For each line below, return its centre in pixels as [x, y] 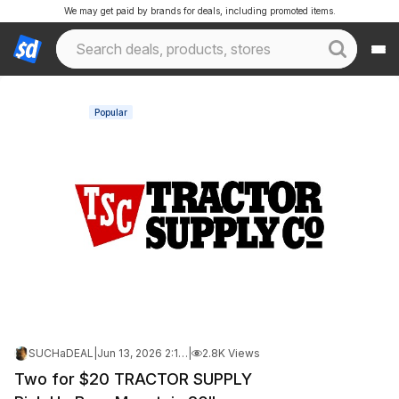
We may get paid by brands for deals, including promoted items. [199, 11]
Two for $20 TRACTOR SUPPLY [133, 379]
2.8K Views [231, 353]
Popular [111, 112]
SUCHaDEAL [61, 353]
